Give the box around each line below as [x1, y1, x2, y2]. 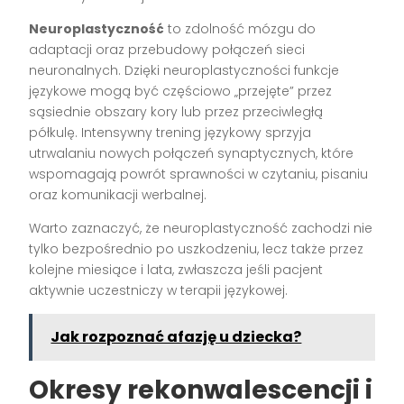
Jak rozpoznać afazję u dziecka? [50, 326, 302, 348]
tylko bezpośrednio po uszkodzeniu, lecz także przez [29, 240, 364, 259]
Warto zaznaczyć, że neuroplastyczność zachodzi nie [29, 219, 373, 238]
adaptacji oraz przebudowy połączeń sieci [29, 41, 306, 60]
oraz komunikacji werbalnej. [29, 186, 207, 205]
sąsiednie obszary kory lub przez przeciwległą [29, 103, 324, 122]
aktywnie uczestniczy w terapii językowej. [29, 281, 289, 300]
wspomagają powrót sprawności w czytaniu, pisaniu [29, 165, 369, 184]
